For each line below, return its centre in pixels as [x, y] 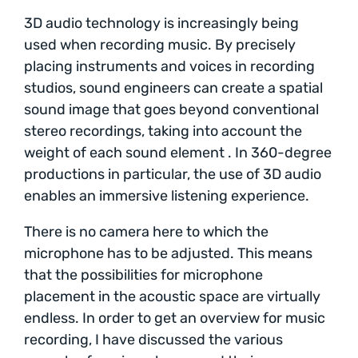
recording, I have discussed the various [153, 339]
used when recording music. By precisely [160, 44]
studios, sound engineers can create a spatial [173, 88]
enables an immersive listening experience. [167, 195]
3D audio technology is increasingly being [161, 23]
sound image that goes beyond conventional [171, 109]
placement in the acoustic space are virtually [172, 296]
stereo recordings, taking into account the [163, 131]
